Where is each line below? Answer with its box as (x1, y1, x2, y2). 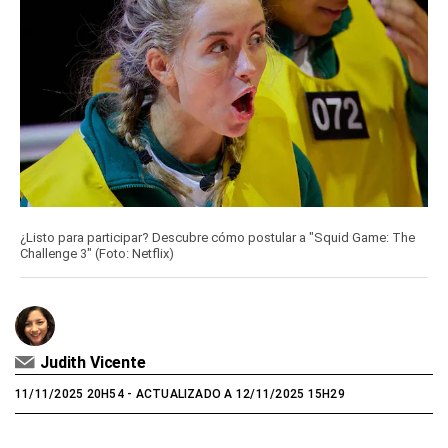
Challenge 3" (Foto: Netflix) (20, 246, 174, 262)
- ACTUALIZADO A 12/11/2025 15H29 (123, 387, 345, 402)
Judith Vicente (40, 353, 146, 373)
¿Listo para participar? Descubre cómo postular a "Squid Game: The (20, 230, 415, 246)
